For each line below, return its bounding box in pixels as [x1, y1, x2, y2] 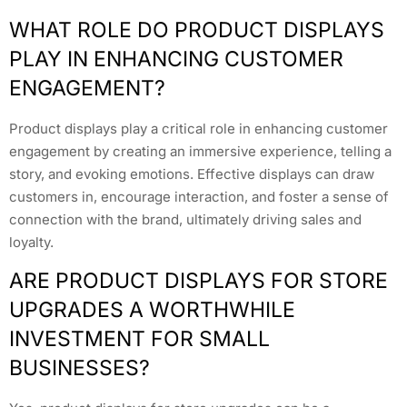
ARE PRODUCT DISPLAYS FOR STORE [9, 267, 388, 293]
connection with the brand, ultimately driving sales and [9, 210, 362, 228]
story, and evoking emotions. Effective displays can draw [9, 164, 374, 183]
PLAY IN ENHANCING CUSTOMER [9, 45, 343, 72]
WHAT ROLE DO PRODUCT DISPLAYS [9, 16, 384, 43]
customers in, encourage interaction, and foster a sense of [9, 187, 389, 205]
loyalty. [9, 233, 54, 251]
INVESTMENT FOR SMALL [9, 325, 270, 352]
